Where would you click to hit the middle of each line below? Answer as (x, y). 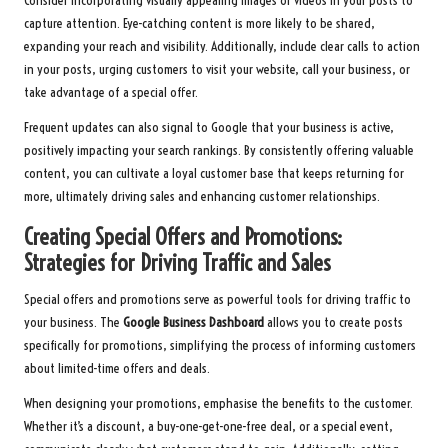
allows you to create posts (333, 323)
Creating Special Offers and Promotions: (183, 237)
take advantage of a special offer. (111, 93)
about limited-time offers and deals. (117, 369)
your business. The (73, 323)
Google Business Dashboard (193, 323)
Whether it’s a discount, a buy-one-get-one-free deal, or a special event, (208, 427)
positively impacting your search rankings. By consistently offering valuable (219, 151)
